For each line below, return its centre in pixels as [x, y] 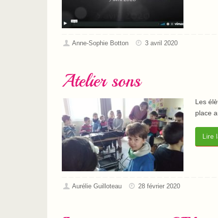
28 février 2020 [159, 187]
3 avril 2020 [162, 44]
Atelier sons [101, 81]
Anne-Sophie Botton [100, 44]
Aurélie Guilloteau [97, 187]
